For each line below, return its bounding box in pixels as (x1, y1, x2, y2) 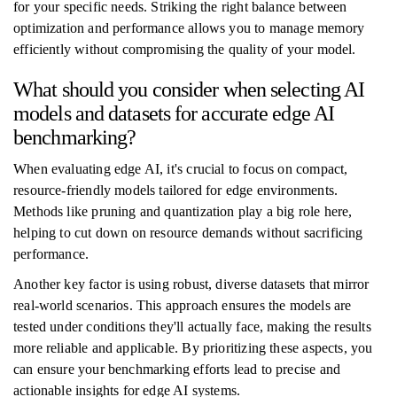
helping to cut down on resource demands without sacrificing (13, 225, 363, 240)
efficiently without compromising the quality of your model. (13, 42, 356, 57)
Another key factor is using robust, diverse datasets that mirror (13, 276, 370, 292)
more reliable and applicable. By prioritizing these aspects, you (13, 340, 373, 355)
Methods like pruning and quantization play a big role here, (13, 204, 353, 219)
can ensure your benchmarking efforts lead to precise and (13, 362, 341, 377)
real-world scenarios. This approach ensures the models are (13, 298, 352, 313)
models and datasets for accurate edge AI (13, 102, 335, 125)
